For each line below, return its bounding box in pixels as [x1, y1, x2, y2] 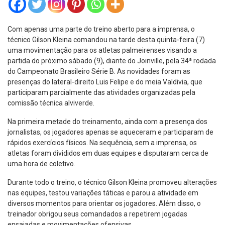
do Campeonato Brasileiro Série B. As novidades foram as [8, 67, 190, 75]
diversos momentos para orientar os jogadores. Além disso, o [8, 199, 201, 207]
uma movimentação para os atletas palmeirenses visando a [8, 46, 197, 54]
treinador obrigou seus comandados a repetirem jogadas [8, 210, 187, 218]
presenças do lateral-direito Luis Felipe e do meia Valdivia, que [8, 78, 202, 86]
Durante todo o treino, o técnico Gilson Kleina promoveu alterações [8, 178, 217, 186]
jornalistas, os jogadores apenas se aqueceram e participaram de [8, 128, 213, 136]
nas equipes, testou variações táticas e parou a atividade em [8, 189, 198, 197]
